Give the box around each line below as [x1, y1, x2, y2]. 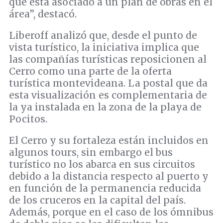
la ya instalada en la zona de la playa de [9, 101, 202, 113]
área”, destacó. [9, 8, 77, 20]
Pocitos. [9, 113, 47, 125]
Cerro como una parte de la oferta [9, 65, 172, 78]
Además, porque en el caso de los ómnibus [9, 206, 214, 219]
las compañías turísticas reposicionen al [9, 53, 207, 66]
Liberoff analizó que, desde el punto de [9, 29, 197, 42]
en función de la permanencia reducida [9, 182, 201, 195]
